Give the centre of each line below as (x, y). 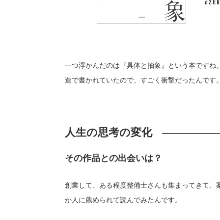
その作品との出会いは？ (113, 158)
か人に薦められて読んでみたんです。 (123, 200)
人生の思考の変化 (109, 132)
